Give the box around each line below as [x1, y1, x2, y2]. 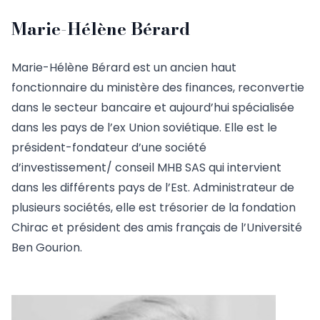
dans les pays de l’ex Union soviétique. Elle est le [11, 119, 277, 136]
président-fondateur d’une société [11, 139, 206, 156]
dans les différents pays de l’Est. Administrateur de [11, 179, 294, 196]
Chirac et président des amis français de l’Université [11, 219, 302, 236]
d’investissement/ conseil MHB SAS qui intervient [11, 159, 281, 176]
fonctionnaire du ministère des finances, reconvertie [11, 79, 304, 96]
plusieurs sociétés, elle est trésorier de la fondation [11, 199, 296, 216]
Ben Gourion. [11, 239, 82, 256]
